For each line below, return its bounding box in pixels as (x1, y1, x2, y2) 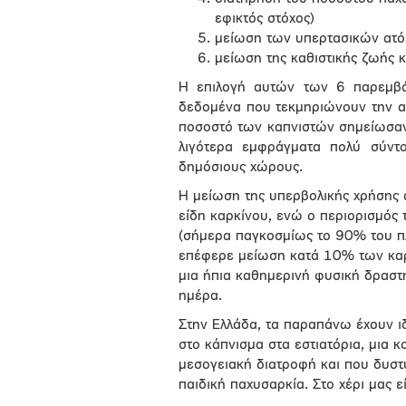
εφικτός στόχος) (215, 12, 314, 26)
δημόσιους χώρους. (179, 160, 303, 175)
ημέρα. (179, 289, 222, 304)
